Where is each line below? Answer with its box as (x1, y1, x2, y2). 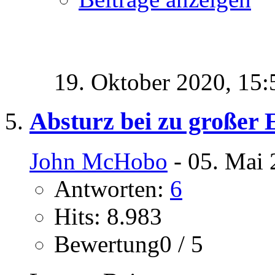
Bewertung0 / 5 (54, 230, 203, 257)
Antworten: (54, 175, 170, 202)
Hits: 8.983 (54, 203, 162, 230)
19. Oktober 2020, (54, 68, 238, 95)
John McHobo (29, 147, 168, 174)
